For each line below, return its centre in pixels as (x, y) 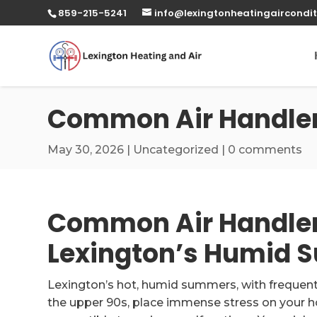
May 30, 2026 (86, 150)
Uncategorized (176, 150)
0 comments (265, 150)
